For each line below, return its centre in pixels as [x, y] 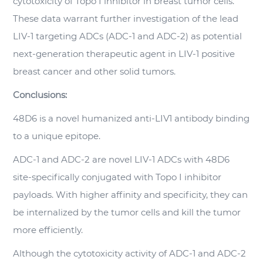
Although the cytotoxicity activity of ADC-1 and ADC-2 [130, 253]
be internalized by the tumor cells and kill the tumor [127, 212]
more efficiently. [48, 230]
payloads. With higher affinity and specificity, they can [131, 195]
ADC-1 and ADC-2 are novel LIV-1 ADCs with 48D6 [122, 159]
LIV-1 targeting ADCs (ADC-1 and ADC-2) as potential [128, 36]
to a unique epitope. [57, 136]
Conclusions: [40, 95]
